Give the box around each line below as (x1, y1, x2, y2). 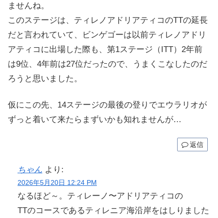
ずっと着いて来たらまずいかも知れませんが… (8, 114, 182, 124)
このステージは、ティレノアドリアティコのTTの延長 (8, 16, 208, 25)
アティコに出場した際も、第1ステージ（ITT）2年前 (8, 45, 202, 54)
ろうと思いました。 (8, 74, 82, 84)
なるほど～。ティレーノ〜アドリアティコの (18, 191, 183, 200)
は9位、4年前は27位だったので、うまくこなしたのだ (8, 59, 207, 69)
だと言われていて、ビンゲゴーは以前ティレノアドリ (8, 30, 206, 40)
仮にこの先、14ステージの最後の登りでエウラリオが (8, 100, 207, 109)
